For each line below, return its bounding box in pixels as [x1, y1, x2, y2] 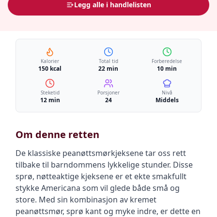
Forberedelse [152, 58, 183, 64]
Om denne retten [15, 128, 99, 141]
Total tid [98, 58, 118, 64]
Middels [155, 96, 179, 104]
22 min [98, 64, 119, 73]
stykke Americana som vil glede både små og [15, 183, 180, 193]
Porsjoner [97, 89, 120, 96]
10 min [157, 64, 177, 73]
